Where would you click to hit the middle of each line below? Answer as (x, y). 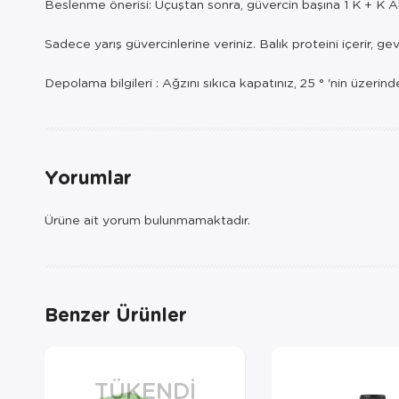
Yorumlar (88, 177)
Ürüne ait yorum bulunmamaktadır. (147, 219)
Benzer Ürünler (116, 314)
